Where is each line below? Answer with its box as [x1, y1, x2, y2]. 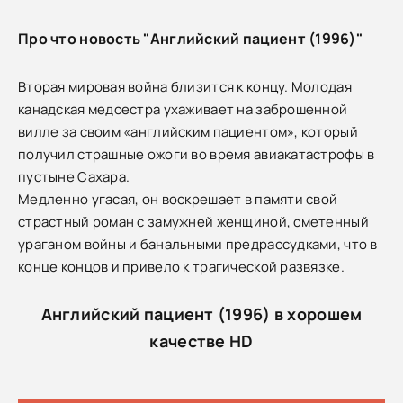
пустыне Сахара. [18, 166, 130, 186]
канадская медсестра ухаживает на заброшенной [18, 99, 348, 119]
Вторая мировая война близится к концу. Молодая [18, 76, 352, 96]
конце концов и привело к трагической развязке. [18, 256, 345, 276]
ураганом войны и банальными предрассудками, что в [18, 234, 378, 254]
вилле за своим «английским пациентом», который [18, 121, 358, 141]
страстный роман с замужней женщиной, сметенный [18, 211, 369, 231]
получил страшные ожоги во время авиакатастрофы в [18, 144, 375, 164]
